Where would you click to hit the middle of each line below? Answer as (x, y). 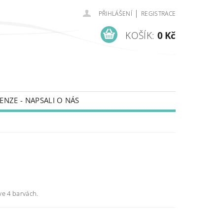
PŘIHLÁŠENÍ (115, 14)
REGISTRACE (158, 14)
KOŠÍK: (140, 35)
